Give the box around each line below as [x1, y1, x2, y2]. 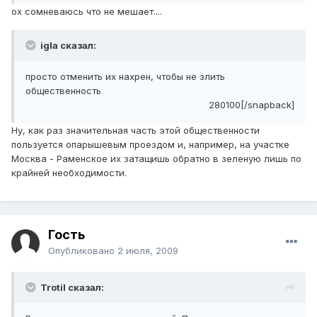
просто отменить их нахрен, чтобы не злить [25, 71, 225, 83]
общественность [25, 85, 101, 97]
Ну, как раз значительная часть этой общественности [11, 125, 260, 137]
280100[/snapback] [209, 99, 294, 111]
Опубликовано [48, 245, 117, 257]
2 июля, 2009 [117, 245, 178, 257]
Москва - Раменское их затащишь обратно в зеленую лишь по [11, 153, 301, 165]
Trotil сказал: [40, 282, 104, 294]
